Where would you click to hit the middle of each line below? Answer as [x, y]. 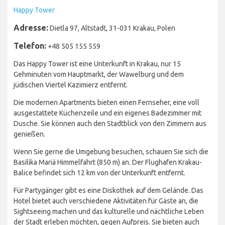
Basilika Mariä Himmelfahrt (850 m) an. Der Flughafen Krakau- [108, 162]
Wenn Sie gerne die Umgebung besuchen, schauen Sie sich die [111, 152]
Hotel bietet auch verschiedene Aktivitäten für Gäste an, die [106, 201]
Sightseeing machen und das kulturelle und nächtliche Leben [109, 212]
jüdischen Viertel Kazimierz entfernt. [71, 85]
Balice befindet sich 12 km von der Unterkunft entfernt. [99, 173]
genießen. [29, 134]
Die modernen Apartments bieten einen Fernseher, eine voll [106, 103]
